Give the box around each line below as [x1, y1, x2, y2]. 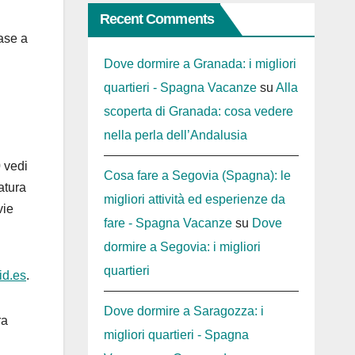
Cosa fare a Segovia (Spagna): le [103, 169, 291, 183]
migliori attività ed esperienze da [103, 193, 285, 207]
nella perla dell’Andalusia [103, 128, 247, 143]
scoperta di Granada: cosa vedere [103, 105, 293, 119]
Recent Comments [99, 11, 214, 28]
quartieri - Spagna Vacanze [103, 81, 257, 95]
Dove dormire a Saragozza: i [103, 304, 264, 319]
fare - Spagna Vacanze [103, 216, 232, 231]
